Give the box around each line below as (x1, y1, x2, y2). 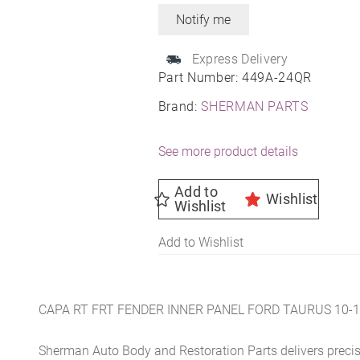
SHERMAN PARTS (201, 98, 309, 114)
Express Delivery (191, 51, 288, 67)
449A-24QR (242, 69, 312, 85)
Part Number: (157, 69, 243, 85)
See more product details (157, 143, 298, 159)
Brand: (157, 98, 202, 114)
